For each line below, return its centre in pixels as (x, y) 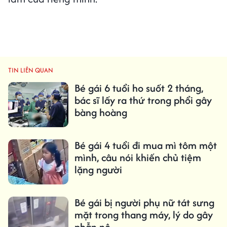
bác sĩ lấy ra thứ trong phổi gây (143, 100)
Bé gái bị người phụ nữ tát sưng (144, 203)
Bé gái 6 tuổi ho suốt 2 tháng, (139, 88)
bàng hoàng (101, 112)
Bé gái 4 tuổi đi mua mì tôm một (145, 145)
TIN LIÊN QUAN (31, 70)
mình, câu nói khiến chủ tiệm (138, 158)
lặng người (98, 170)
